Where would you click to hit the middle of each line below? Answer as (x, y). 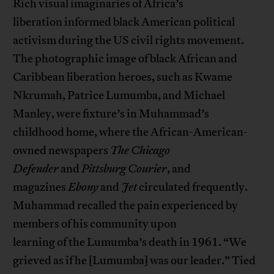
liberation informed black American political (124, 22)
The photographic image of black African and (125, 59)
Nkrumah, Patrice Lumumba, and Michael (119, 95)
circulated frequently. (193, 187)
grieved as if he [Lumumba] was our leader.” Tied (135, 261)
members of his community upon (95, 224)
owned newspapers (62, 150)
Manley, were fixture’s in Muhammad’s (111, 114)
